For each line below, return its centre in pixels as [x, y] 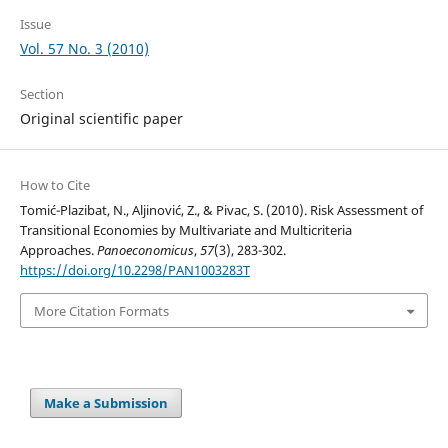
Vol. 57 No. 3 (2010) [84, 49]
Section [41, 94]
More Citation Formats [101, 310]
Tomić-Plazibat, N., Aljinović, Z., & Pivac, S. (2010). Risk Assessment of [221, 210]
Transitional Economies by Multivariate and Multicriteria [185, 230]
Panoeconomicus [145, 250]
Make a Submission [106, 402]
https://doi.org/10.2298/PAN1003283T [134, 270]
